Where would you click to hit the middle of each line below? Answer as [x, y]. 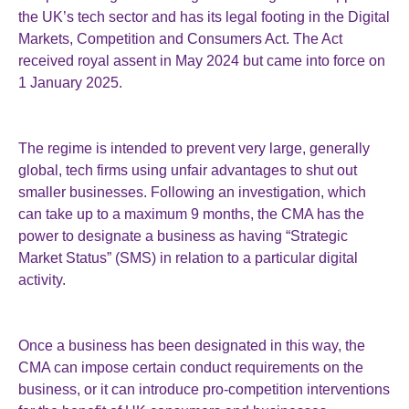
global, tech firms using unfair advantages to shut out [188, 170]
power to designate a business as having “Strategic [183, 236]
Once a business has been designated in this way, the [192, 346]
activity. [42, 280]
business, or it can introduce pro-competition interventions [204, 389]
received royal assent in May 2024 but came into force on [202, 61]
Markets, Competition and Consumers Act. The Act [180, 39]
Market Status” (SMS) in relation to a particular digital [188, 258]
